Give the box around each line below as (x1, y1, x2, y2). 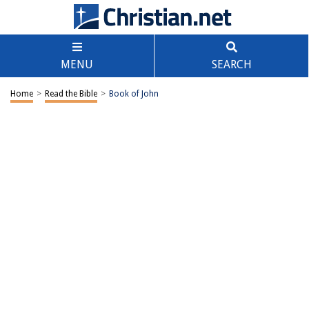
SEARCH (211, 58, 252, 71)
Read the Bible (45, 89, 97, 99)
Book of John (109, 89, 159, 99)
